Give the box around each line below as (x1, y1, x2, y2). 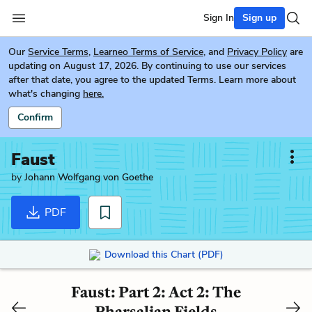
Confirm (17, 111, 53, 124)
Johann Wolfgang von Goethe (24, 171, 153, 184)
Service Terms (28, 45, 88, 58)
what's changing (8, 87, 80, 100)
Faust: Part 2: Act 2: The (71, 282, 241, 302)
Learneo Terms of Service (93, 45, 203, 58)
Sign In (203, 11, 234, 24)
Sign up (242, 11, 276, 24)
